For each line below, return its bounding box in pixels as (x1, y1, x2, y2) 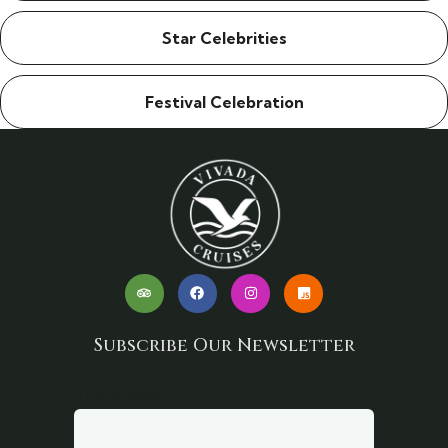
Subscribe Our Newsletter (93, 333, 355, 359)
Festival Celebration (144, 91, 304, 112)
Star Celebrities (161, 27, 287, 48)
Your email (74, 382, 176, 406)
